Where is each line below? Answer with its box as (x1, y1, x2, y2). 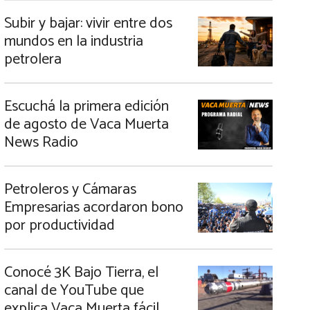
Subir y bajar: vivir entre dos (4, 11, 172, 36)
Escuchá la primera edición (4, 94, 169, 119)
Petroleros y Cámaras (4, 177, 136, 202)
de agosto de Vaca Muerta (4, 112, 169, 137)
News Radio (4, 130, 78, 155)
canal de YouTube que (4, 278, 144, 303)
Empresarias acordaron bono (4, 195, 183, 220)
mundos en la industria (4, 29, 143, 54)
